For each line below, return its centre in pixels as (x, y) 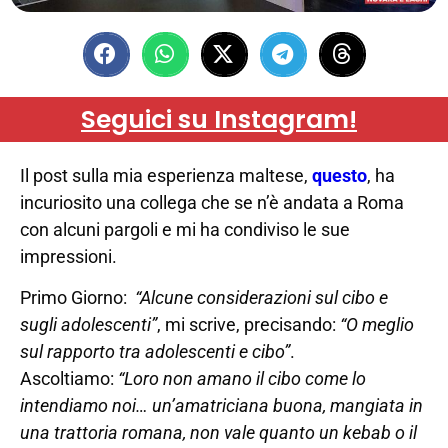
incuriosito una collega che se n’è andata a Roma (212, 202)
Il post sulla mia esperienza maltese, (166, 175)
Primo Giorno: (77, 297)
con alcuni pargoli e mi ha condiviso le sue (185, 229)
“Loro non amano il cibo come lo (240, 378)
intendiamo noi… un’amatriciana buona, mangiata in (221, 405)
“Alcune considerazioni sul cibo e (261, 297)
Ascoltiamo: (67, 378)
